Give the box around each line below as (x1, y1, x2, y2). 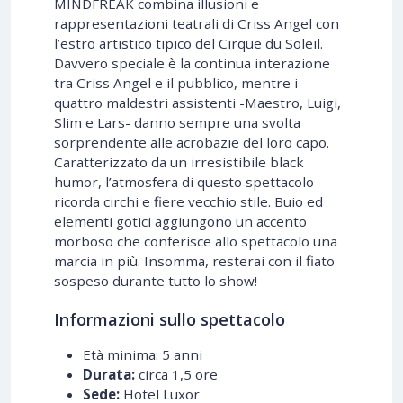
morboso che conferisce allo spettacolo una (54, 231, 337, 250)
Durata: (83, 364, 135, 383)
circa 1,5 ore (135, 364, 218, 383)
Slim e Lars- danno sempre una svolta (54, 112, 300, 131)
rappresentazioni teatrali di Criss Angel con (54, 13, 339, 32)
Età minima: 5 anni (83, 345, 202, 363)
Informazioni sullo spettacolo (54, 308, 285, 330)
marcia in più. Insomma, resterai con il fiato (54, 251, 335, 270)
